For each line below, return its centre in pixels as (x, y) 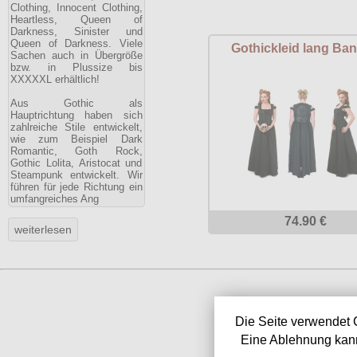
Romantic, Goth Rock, (76, 151)
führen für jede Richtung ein (76, 187)
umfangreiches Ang (55, 199)
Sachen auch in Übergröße (76, 55)
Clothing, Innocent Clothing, (76, 8)
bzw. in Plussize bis (76, 67)
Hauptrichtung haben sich (76, 115)
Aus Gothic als (76, 103)
